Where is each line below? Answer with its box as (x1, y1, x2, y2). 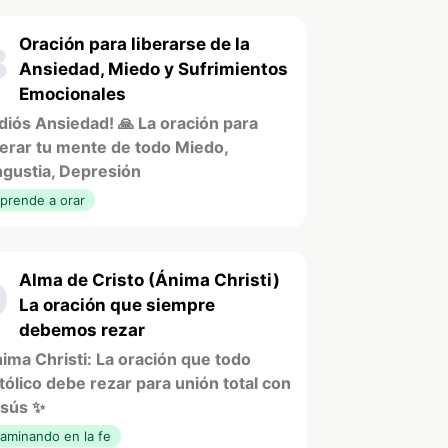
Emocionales (19, 83, 126, 104)
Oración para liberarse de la (19, 33, 250, 54)
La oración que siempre (19, 294, 215, 315)
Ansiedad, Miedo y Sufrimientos (19, 58, 288, 79)
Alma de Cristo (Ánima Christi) (19, 269, 280, 290)
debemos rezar (19, 319, 145, 340)
